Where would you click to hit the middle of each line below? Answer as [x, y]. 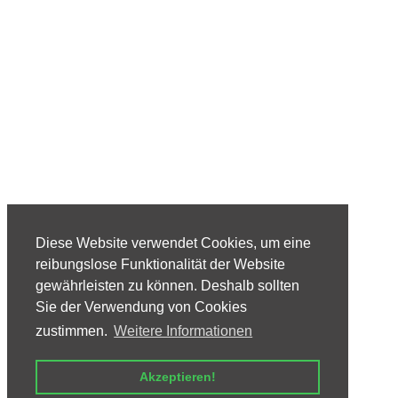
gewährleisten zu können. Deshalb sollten [167, 286]
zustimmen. [73, 331]
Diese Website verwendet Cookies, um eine [173, 243]
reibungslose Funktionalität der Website [160, 265]
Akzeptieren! [178, 377]
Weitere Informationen [183, 331]
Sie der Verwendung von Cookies [141, 307]
